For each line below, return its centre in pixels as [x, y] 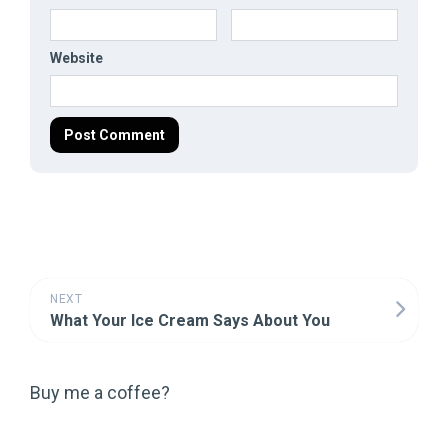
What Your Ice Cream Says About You [190, 320]
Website [76, 58]
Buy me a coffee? [100, 392]
